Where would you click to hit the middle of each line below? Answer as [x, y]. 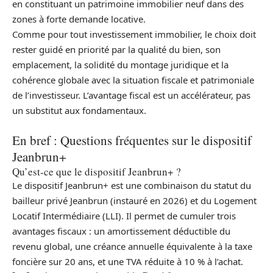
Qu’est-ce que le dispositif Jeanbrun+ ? [97, 171]
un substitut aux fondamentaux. [79, 111]
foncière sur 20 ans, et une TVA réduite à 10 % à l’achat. [128, 261]
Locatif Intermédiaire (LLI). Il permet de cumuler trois [124, 215]
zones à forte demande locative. [79, 19]
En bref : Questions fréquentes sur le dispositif [132, 140]
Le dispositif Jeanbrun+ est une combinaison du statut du [132, 185]
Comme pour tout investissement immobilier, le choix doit [134, 34]
